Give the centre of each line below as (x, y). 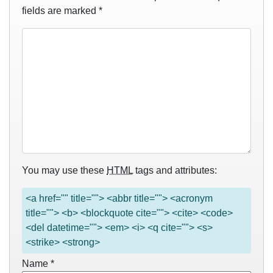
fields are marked (60, 11)
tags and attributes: (175, 170)
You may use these (64, 170)
